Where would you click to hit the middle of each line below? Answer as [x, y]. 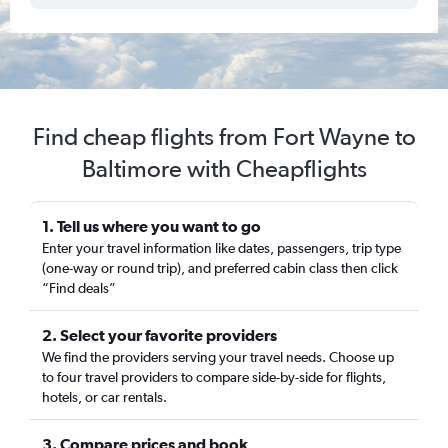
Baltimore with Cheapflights [224, 168]
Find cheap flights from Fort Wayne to [224, 136]
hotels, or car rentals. [104, 397]
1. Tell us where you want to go [151, 226]
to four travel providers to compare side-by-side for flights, [214, 377]
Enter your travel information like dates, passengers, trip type [221, 248]
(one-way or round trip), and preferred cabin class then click [220, 268]
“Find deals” [79, 288]
